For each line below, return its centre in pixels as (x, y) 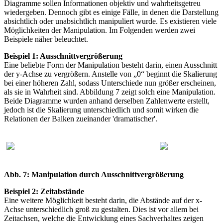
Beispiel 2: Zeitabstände (44, 191)
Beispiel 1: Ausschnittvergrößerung (63, 56)
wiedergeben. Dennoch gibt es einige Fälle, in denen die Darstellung (111, 12)
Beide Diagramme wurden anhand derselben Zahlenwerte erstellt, (107, 101)
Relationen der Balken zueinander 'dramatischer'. (81, 118)
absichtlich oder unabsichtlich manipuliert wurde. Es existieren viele (110, 21)
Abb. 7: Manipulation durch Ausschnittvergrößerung (94, 174)
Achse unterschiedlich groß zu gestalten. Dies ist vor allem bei (101, 209)
